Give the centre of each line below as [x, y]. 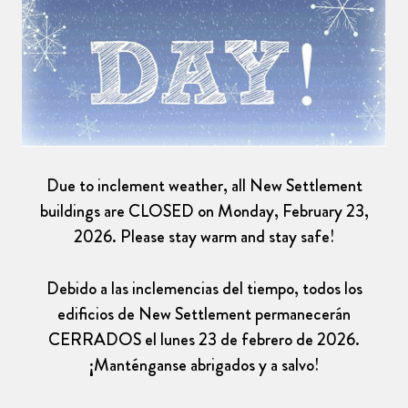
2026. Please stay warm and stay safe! [204, 236]
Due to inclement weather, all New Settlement [204, 185]
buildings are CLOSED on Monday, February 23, [204, 210]
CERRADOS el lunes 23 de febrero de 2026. [204, 339]
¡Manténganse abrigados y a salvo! [204, 364]
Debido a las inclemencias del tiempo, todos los [204, 288]
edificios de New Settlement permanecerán [204, 313]
